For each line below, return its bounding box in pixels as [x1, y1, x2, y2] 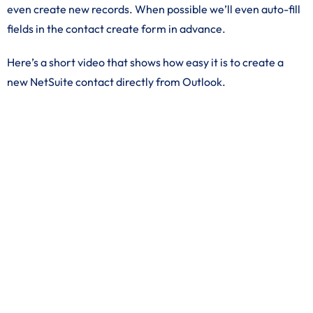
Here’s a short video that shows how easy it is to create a [7, 55, 284, 69]
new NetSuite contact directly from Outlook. [7, 75, 226, 89]
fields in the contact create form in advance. [7, 22, 226, 36]
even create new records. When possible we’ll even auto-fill [7, 2, 300, 16]
